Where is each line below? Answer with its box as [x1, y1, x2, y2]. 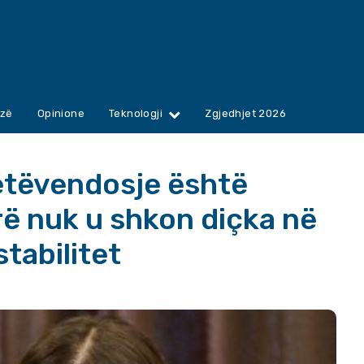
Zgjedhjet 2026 [205, 107, 287, 120]
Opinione [37, 107, 85, 120]
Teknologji [109, 107, 163, 120]
